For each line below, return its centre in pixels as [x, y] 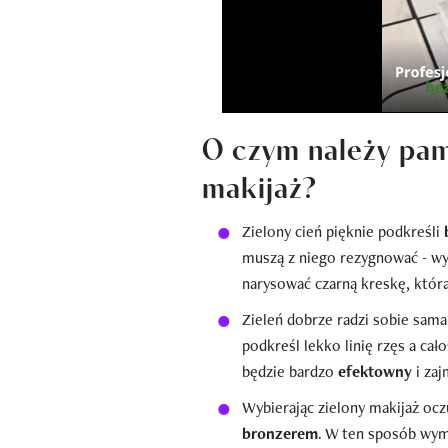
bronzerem [280, 433]
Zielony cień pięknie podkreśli [343, 231]
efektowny [375, 371]
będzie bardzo [290, 371]
